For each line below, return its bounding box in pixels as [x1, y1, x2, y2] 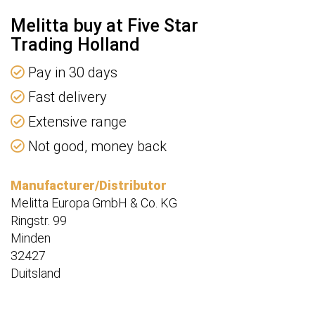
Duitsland [11, 266, 60, 281]
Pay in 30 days [25, 64, 117, 82]
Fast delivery [25, 89, 107, 106]
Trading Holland [11, 34, 140, 56]
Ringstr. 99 [11, 213, 67, 229]
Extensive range [25, 113, 127, 131]
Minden [11, 231, 51, 246]
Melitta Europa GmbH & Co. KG [11, 195, 177, 211]
